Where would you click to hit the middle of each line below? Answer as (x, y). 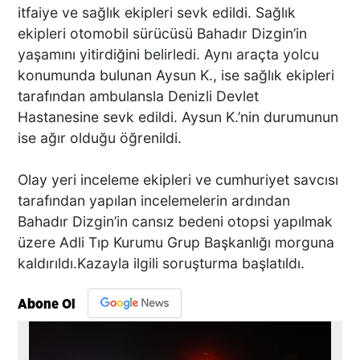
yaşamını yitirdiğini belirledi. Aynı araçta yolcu (169, 55)
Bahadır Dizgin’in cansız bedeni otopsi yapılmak (176, 222)
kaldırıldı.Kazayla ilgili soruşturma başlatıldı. (162, 264)
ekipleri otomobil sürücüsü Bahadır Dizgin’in (163, 34)
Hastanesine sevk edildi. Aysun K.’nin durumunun (178, 117)
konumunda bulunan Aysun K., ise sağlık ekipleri (176, 76)
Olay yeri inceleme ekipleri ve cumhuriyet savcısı (178, 180)
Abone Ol (47, 305)
